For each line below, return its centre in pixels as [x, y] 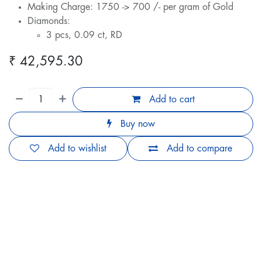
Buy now [136, 124]
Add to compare [199, 149]
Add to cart [170, 100]
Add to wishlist [77, 149]
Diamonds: [49, 21]
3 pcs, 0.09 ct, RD [84, 35]
